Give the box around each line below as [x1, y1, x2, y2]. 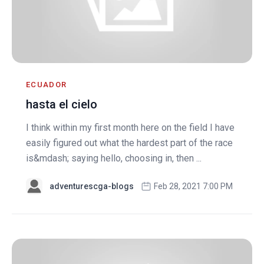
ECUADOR [26, 80, 67, 90]
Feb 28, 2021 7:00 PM [154, 181, 233, 192]
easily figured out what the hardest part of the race [26, 137, 233, 149]
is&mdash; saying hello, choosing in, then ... [26, 153, 202, 164]
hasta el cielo [26, 97, 97, 112]
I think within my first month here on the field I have [26, 122, 235, 134]
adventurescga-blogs [49, 181, 134, 192]
